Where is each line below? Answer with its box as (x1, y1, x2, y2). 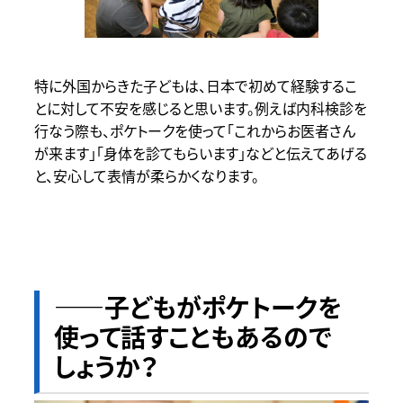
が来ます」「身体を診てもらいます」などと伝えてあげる (33, 142, 367, 165)
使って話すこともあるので (53, 318, 331, 356)
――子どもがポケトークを (53, 289, 342, 327)
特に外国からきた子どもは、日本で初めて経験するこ (33, 75, 357, 97)
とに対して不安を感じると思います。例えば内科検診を (33, 97, 367, 120)
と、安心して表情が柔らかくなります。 (33, 165, 259, 187)
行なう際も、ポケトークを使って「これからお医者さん (33, 120, 355, 142)
